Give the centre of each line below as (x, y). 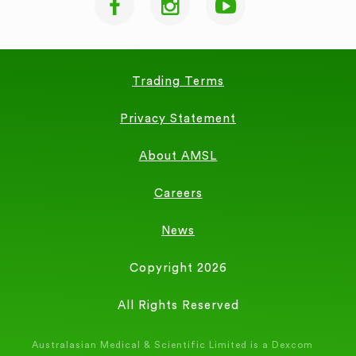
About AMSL (178, 157)
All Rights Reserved (178, 306)
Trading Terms (178, 82)
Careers (178, 194)
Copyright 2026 (178, 269)
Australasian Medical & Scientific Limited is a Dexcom (172, 345)
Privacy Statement (178, 119)
